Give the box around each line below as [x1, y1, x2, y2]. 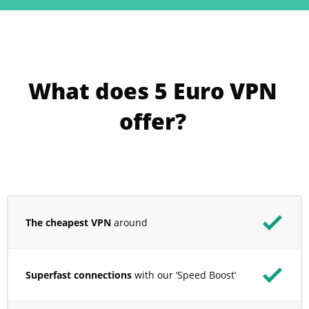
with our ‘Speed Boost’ [132, 268, 236, 281]
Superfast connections [26, 268, 132, 281]
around [111, 215, 148, 229]
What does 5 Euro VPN [28, 75, 278, 106]
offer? [119, 106, 187, 136]
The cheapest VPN [26, 215, 111, 229]
